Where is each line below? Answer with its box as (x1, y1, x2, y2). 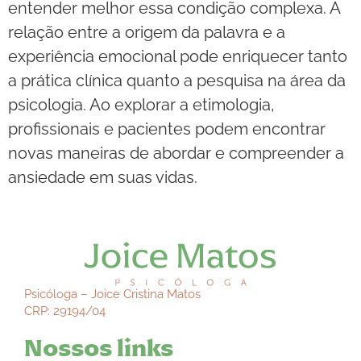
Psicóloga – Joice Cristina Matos (24, 286, 201, 301)
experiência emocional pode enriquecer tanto (8, 47, 347, 67)
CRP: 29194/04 (24, 303, 106, 318)
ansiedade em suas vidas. (8, 168, 197, 188)
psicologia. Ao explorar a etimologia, (8, 95, 275, 115)
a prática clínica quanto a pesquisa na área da (8, 71, 346, 91)
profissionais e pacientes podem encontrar (8, 119, 326, 139)
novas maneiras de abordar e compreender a (8, 143, 344, 164)
